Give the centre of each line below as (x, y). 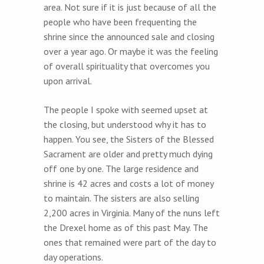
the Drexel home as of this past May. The (126, 227)
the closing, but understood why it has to (125, 124)
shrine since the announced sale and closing (129, 36)
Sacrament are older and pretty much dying (128, 154)
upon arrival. (68, 80)
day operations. (73, 257)
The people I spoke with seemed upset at (126, 109)
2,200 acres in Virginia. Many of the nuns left (132, 212)
